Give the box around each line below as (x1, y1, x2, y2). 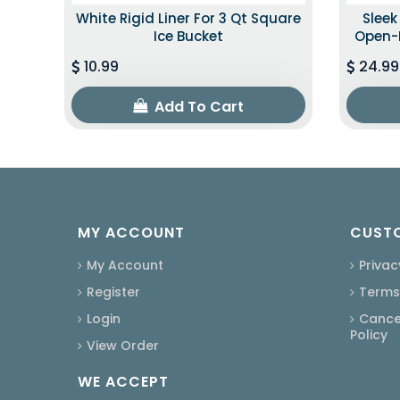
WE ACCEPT (78, 371, 169, 392)
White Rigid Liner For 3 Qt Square (75, 8, 301, 28)
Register (87, 282, 140, 301)
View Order (87, 336, 159, 354)
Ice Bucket (153, 26, 223, 46)
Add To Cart (150, 96, 244, 117)
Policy (350, 325, 387, 344)
